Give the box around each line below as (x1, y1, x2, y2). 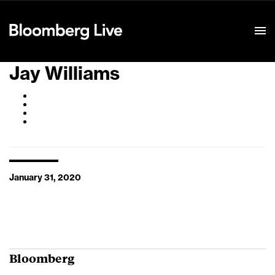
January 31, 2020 (9, 174, 81, 182)
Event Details (134, 12, 188, 20)
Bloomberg (9, 250, 74, 266)
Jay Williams (9, 64, 120, 83)
